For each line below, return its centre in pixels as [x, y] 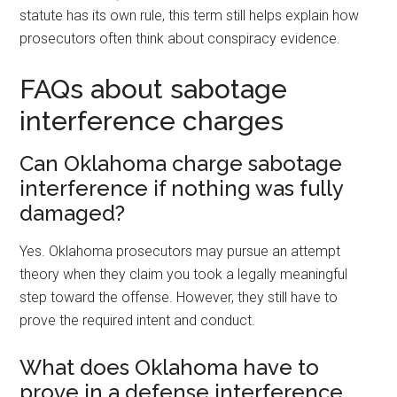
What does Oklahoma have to [170, 367]
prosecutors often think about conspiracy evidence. [180, 39]
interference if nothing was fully [182, 188]
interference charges [152, 121]
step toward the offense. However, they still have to [179, 297]
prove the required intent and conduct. [138, 320]
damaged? [73, 213]
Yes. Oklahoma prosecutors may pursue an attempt [180, 251]
